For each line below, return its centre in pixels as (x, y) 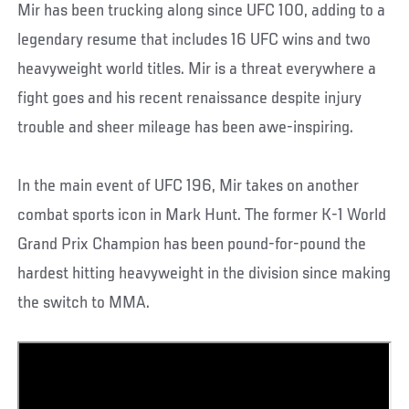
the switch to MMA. (84, 303)
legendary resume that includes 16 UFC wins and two (194, 40)
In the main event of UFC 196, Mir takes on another (189, 186)
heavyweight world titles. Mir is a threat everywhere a (197, 69)
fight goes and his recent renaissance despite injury (190, 98)
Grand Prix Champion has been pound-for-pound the (192, 244)
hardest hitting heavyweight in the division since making (204, 273)
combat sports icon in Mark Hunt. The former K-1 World (202, 215)
